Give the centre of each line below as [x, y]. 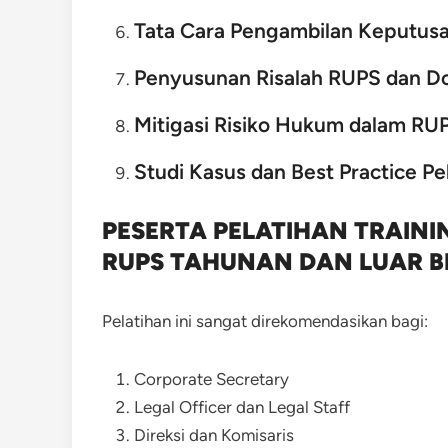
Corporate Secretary [211, 379]
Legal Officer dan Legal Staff [242, 407]
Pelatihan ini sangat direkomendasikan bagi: [265, 321]
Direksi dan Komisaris [214, 435]
